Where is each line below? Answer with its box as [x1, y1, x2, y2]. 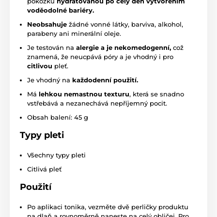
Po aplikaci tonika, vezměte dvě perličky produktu [27, 202, 188, 211]
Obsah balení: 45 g [27, 113, 88, 121]
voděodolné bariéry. [27, 6, 94, 14]
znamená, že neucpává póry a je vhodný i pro [27, 52, 173, 61]
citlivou [27, 62, 52, 70]
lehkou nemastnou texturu [39, 90, 129, 98]
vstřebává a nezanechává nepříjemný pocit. [27, 99, 167, 107]
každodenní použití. [72, 76, 138, 84]
